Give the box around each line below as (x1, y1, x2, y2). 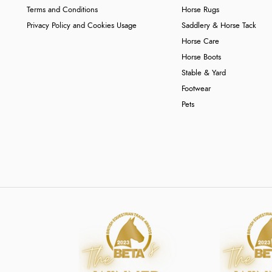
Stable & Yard (182, 69, 226, 77)
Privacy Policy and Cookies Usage (27, 22, 137, 30)
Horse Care (182, 38, 220, 46)
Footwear (182, 85, 211, 93)
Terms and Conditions (27, 6, 98, 14)
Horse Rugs (182, 6, 220, 14)
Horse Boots (182, 53, 222, 61)
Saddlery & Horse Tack (182, 22, 257, 30)
